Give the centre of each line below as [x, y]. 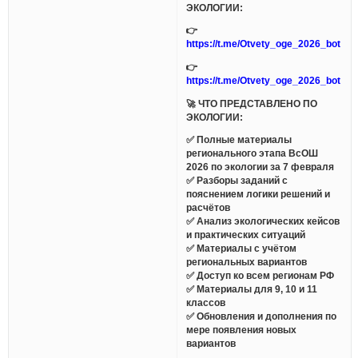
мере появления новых [242, 330]
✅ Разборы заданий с [237, 181]
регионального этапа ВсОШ [253, 153]
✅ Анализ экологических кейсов [263, 221]
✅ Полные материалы [239, 140]
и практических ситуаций [246, 235]
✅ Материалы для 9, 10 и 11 [252, 289]
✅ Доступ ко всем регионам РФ [261, 276]
